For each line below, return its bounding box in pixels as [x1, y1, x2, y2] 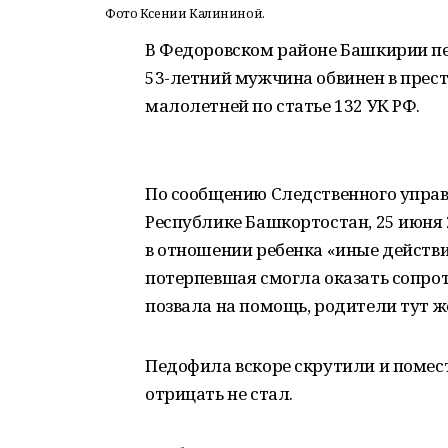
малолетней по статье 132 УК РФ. [145, 94, 420, 117]
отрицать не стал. [145, 382, 293, 405]
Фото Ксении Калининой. [105, 5, 265, 22]
